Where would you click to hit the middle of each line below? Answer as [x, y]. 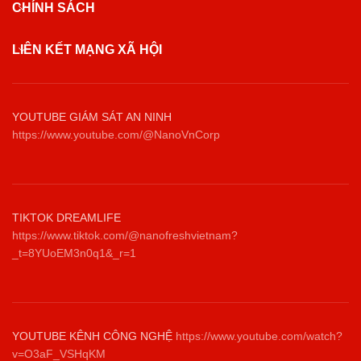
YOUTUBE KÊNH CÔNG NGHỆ [94, 336]
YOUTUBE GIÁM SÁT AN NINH [92, 117]
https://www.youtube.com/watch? [259, 336]
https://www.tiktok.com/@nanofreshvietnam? [125, 235]
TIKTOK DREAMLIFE [66, 218]
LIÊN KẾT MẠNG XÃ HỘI [87, 50]
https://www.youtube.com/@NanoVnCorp [116, 135]
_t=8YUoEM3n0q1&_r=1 [74, 253]
